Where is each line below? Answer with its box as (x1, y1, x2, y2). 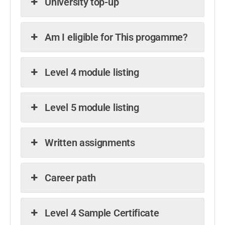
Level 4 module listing (45, 66, 139, 79)
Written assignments (45, 137, 135, 149)
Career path (45, 172, 96, 184)
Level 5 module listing (45, 101, 139, 114)
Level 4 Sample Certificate (45, 207, 159, 219)
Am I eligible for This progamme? (45, 31, 188, 44)
